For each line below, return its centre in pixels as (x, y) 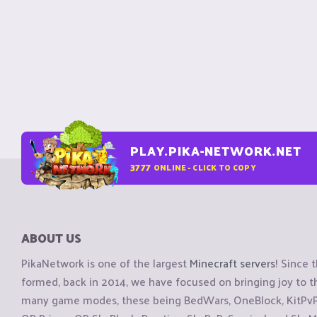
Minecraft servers (232, 263)
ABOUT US (51, 238)
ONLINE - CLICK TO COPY (204, 167)
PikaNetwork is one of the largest (105, 263)
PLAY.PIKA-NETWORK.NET (216, 151)
